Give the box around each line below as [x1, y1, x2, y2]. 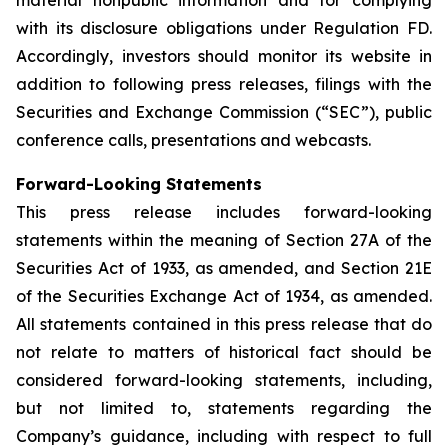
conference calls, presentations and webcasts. [16, 129, 371, 150]
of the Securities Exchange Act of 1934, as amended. [16, 285, 432, 306]
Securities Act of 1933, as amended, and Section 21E [16, 257, 432, 278]
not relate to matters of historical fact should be [16, 341, 432, 362]
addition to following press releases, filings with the [16, 73, 432, 94]
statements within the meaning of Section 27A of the [16, 229, 432, 250]
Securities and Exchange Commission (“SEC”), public [16, 101, 432, 122]
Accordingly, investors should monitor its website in [16, 45, 432, 66]
